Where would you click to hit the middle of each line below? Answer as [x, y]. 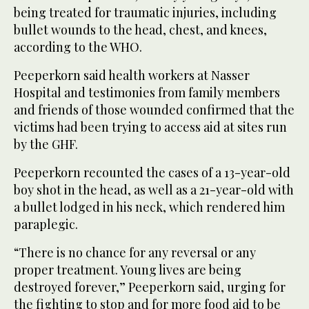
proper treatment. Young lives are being [128, 269]
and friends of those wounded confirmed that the [154, 109]
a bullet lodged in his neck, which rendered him [149, 207]
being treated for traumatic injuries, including [145, 12]
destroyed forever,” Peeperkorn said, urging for [150, 287]
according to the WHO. [78, 47]
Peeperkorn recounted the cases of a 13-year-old [152, 172]
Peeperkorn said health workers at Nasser [132, 75]
